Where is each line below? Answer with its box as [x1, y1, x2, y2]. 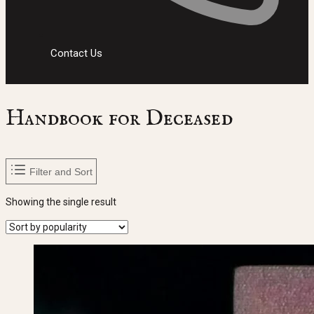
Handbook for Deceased [6, 104, 233, 134]
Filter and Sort [29, 165, 93, 177]
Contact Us [50, 46, 102, 60]
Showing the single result [6, 196, 116, 208]
